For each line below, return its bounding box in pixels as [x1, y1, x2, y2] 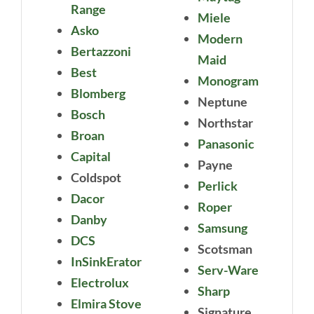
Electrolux [70, 275, 129, 291]
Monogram [198, 73, 259, 89]
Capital [70, 149, 111, 165]
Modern [198, 31, 243, 47]
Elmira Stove [70, 296, 142, 312]
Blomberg [70, 86, 125, 102]
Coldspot [70, 170, 121, 186]
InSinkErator [70, 254, 142, 270]
